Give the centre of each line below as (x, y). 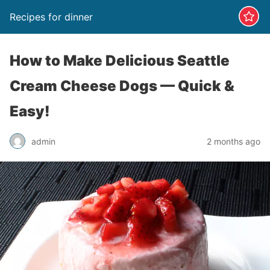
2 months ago (234, 141)
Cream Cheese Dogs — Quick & (122, 86)
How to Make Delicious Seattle (120, 61)
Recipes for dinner (51, 17)
